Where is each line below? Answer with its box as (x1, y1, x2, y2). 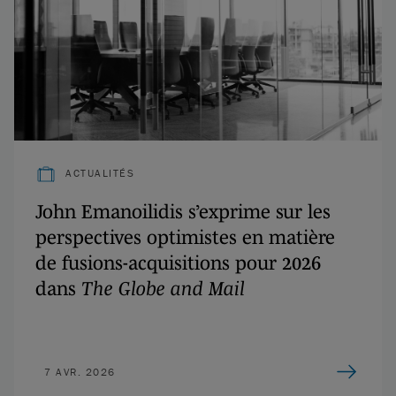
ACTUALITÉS (65, 166, 134, 180)
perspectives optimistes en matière (35, 225, 335, 247)
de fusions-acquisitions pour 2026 (35, 251, 321, 273)
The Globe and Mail (81, 277, 245, 299)
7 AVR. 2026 (44, 364, 116, 378)
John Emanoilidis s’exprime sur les (35, 200, 331, 222)
